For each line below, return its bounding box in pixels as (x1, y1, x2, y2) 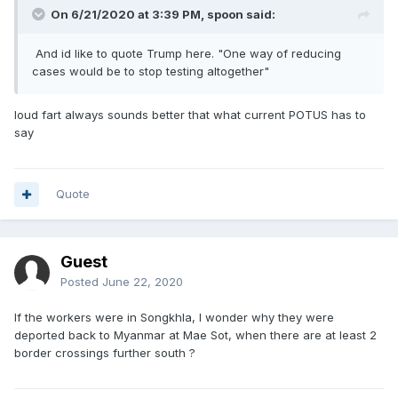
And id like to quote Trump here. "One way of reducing (32, 46, 341, 60)
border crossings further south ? (14, 346, 199, 360)
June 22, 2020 (102, 275, 183, 289)
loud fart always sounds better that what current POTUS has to (14, 107, 366, 122)
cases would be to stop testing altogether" (32, 64, 269, 78)
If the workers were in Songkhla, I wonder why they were (14, 310, 334, 324)
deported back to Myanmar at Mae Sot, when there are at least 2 (14, 328, 377, 342)
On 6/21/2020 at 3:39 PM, (51, 7, 207, 21)
